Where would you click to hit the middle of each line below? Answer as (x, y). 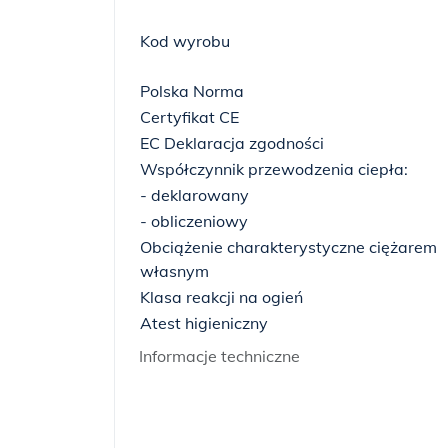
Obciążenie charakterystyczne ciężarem (288, 247)
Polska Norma (192, 91)
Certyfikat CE (189, 117)
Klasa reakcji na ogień (221, 297)
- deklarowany (194, 195)
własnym (174, 271)
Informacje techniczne (219, 356)
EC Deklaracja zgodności (232, 143)
